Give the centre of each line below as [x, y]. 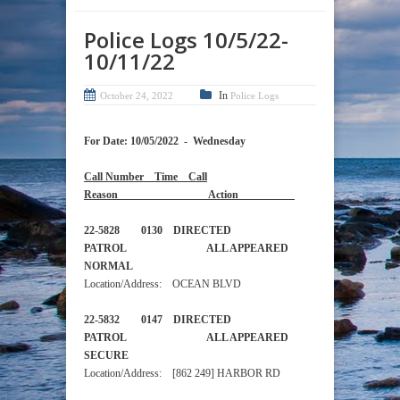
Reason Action [189, 195]
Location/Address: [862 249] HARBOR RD [182, 374]
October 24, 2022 [137, 96]
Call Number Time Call [146, 177]
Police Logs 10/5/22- [186, 40]
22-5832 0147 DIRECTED [158, 320]
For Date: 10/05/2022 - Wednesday [165, 142]
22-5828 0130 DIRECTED [158, 231]
